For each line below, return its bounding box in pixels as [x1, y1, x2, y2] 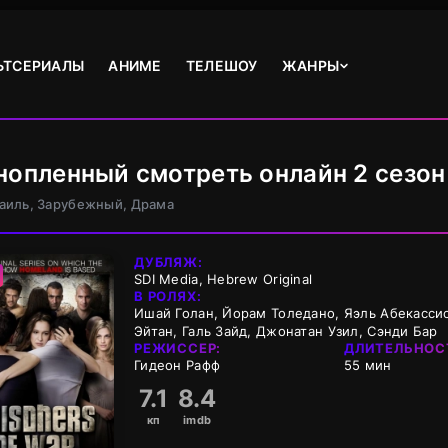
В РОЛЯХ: [134, 288, 202, 304]
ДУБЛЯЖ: [134, 254, 203, 270]
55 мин [344, 357, 392, 373]
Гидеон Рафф [134, 357, 221, 373]
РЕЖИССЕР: [134, 340, 222, 356]
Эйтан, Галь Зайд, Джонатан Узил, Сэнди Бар [134, 323, 438, 339]
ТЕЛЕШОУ [185, 57, 258, 74]
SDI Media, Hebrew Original [134, 271, 313, 287]
